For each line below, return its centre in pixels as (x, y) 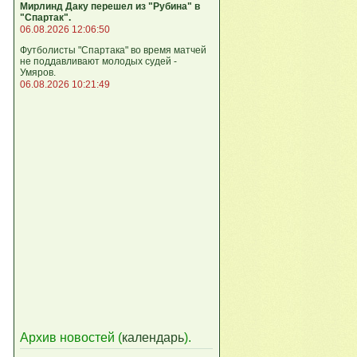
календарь (153, 338)
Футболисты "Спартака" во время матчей (113, 50)
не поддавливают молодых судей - (98, 61)
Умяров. (38, 73)
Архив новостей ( (71, 338)
